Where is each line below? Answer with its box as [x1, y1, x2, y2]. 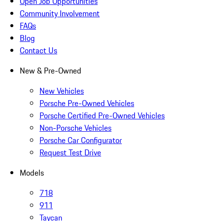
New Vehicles [39, 85, 84, 97]
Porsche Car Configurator [39, 134, 122, 147]
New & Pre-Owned [20, 65, 81, 77]
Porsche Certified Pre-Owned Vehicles [39, 110, 165, 122]
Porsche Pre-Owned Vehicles [39, 97, 134, 110]
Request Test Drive [39, 147, 101, 159]
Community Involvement [20, 7, 100, 20]
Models [20, 167, 44, 179]
